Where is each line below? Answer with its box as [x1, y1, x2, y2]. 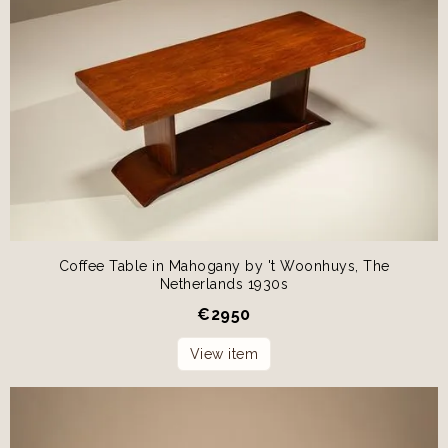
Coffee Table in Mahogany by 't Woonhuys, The [58, 258, 390, 274]
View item [189, 346, 259, 362]
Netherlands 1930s [159, 276, 289, 292]
